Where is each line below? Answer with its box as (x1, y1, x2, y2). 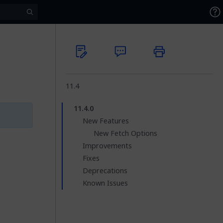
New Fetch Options (94, 128, 157, 139)
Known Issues (83, 178, 128, 189)
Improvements (83, 140, 132, 151)
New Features (83, 115, 129, 126)
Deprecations (83, 165, 127, 176)
